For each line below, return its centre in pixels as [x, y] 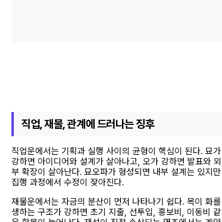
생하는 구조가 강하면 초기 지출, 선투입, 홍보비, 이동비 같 [116, 212]
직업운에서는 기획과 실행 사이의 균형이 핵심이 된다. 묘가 [116, 151]
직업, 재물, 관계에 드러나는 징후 [88, 124]
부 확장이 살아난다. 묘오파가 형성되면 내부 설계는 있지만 [116, 171]
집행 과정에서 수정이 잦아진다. [68, 182]
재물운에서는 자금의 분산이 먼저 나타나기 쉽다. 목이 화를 [116, 201]
